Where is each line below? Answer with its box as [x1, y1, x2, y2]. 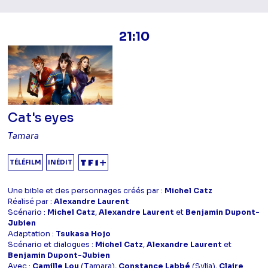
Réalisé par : [8, 196, 54, 206]
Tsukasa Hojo [56, 229, 111, 239]
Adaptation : [8, 229, 56, 239]
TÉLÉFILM [10, 158, 42, 166]
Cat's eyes [8, 109, 74, 126]
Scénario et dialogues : [8, 239, 96, 249]
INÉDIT [48, 158, 73, 166]
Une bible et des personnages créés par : [8, 185, 165, 196]
